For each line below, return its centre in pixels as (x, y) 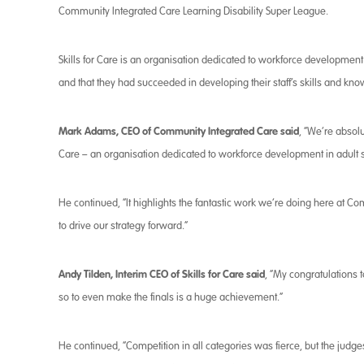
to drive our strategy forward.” (123, 226)
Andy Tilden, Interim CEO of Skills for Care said (162, 274)
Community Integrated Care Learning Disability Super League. (193, 11)
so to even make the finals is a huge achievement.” (171, 297)
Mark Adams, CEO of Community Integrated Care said (179, 131)
